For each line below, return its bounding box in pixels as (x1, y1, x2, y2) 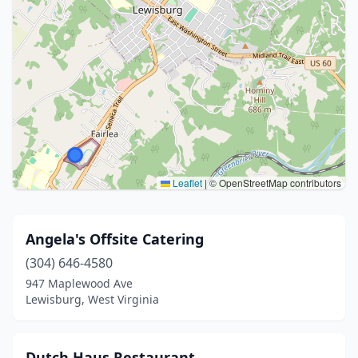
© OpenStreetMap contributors (207, 176, 341, 189)
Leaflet (170, 176, 202, 189)
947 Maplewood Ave (26, 276, 133, 291)
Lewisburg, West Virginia (26, 292, 159, 307)
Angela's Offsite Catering (26, 229, 204, 249)
